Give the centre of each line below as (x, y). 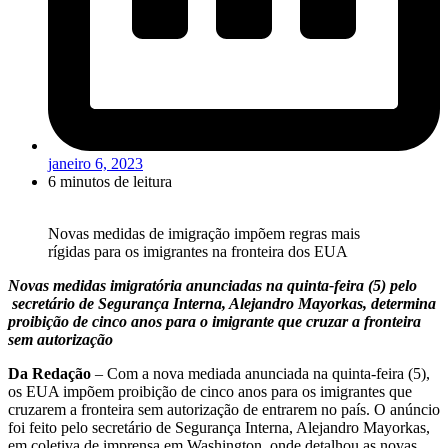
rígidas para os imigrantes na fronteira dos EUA (198, 252)
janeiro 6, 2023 (95, 164)
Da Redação (51, 374)
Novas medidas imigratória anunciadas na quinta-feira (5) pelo (212, 286)
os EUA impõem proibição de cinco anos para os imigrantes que (210, 392)
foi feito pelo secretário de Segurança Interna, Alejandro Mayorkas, (219, 428)
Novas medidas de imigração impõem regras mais (204, 234)
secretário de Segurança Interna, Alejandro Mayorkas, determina (222, 304)
